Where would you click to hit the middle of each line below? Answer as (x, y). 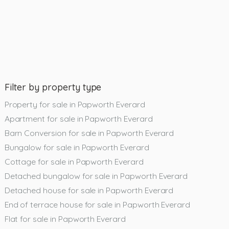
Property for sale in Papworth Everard (75, 104)
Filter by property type (53, 87)
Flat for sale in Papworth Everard (65, 219)
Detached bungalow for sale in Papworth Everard (96, 176)
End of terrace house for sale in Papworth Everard (97, 204)
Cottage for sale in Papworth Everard (74, 161)
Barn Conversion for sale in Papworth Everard (89, 133)
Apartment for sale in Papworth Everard (78, 118)
